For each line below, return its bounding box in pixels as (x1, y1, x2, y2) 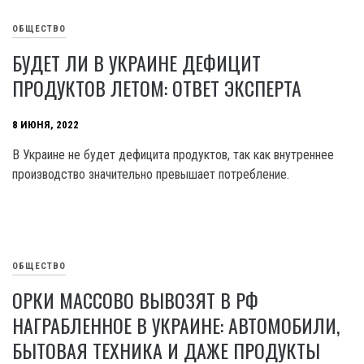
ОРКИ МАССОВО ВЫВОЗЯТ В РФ (12, 285, 258, 315)
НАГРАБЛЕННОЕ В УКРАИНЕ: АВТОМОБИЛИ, (12, 310, 340, 340)
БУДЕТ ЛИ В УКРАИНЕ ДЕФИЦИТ (12, 48, 261, 78)
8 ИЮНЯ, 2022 (12, 118, 79, 131)
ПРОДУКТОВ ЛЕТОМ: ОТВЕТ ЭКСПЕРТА (12, 73, 301, 103)
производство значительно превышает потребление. (12, 167, 289, 183)
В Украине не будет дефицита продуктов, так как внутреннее (12, 147, 334, 163)
